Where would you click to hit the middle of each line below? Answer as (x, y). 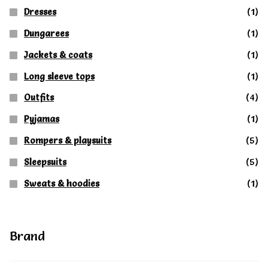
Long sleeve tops (60, 76)
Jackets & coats (58, 55)
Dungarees (47, 33)
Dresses (40, 12)
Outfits (39, 98)
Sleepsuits (45, 162)
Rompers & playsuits (68, 141)
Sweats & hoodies (62, 183)
